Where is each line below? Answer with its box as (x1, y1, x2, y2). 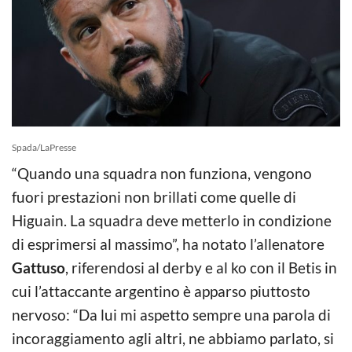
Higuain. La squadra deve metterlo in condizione (12, 211, 332, 229)
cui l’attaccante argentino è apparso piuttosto (12, 281, 310, 300)
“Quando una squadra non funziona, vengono (12, 163, 312, 182)
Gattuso (12, 258, 65, 277)
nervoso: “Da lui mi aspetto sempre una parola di (12, 305, 331, 324)
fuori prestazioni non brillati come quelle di (12, 187, 296, 206)
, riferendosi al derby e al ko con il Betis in (65, 258, 337, 277)
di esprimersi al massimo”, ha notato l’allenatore (12, 234, 324, 253)
